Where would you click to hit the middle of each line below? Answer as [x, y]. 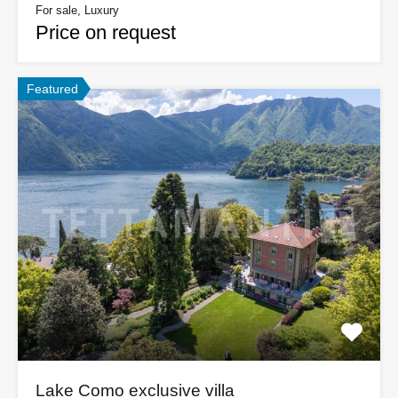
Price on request [106, 33]
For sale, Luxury [77, 11]
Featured [52, 89]
